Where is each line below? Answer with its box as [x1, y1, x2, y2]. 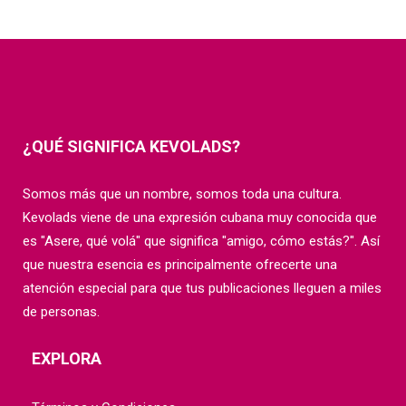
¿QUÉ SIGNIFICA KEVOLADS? [23, 136, 240, 156]
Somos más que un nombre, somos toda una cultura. [23, 185, 342, 202]
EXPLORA [32, 348, 101, 368]
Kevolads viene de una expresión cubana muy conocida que [23, 208, 377, 226]
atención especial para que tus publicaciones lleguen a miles [23, 279, 382, 296]
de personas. [23, 303, 100, 320]
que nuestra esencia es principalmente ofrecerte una [23, 256, 337, 273]
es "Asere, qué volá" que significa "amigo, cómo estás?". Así [23, 232, 380, 249]
